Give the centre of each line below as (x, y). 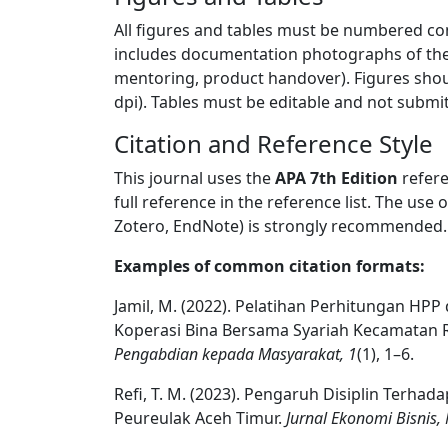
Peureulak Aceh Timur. (200, 418)
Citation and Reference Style (273, 143)
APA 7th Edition (336, 178)
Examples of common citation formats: (269, 266)
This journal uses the (194, 178)
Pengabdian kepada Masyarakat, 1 (235, 354)
